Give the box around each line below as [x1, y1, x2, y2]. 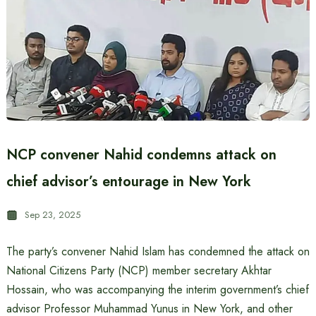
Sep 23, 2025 [24, 208, 80, 221]
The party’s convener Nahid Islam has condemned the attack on [6, 243, 310, 260]
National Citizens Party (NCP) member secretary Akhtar [6, 262, 272, 279]
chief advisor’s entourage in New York [6, 171, 251, 192]
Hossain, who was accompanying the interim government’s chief [6, 281, 309, 298]
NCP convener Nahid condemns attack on [6, 145, 276, 165]
